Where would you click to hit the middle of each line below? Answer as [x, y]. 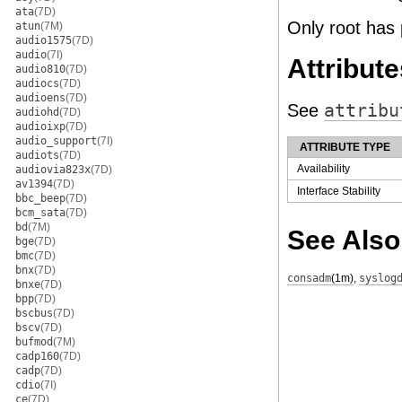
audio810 [40, 69]
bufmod [34, 342]
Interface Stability [339, 191]
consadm [309, 278]
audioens [40, 98]
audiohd [37, 112]
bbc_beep [40, 198]
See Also [344, 240]
